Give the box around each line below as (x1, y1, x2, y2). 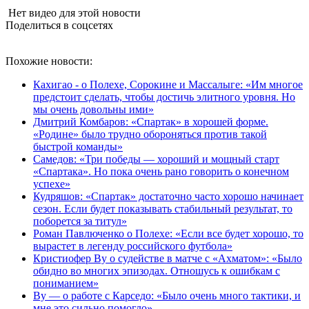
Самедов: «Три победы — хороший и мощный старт (33, 152, 279, 165)
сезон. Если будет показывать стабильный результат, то (33, 202, 292, 215)
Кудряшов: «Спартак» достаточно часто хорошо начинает (33, 190, 303, 202)
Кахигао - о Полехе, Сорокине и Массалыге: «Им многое (33, 78, 303, 90)
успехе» (33, 177, 70, 190)
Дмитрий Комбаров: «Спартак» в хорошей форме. (33, 115, 268, 128)
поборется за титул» (33, 215, 127, 227)
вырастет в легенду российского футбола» (33, 239, 232, 252)
